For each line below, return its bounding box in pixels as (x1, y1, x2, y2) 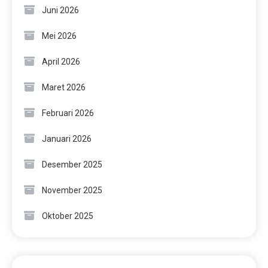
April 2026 (42, 57, 80, 67)
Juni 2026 (42, 5, 79, 16)
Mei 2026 (42, 31, 77, 41)
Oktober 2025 (42, 211, 93, 221)
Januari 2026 (42, 134, 92, 144)
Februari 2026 (42, 108, 94, 118)
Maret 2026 (42, 83, 86, 93)
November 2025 (42, 185, 102, 196)
